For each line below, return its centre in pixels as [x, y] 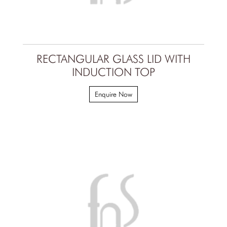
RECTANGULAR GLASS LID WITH [113, 59]
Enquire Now [113, 94]
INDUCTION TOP [113, 72]
